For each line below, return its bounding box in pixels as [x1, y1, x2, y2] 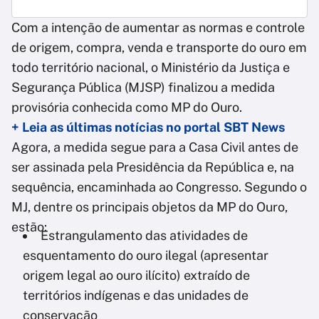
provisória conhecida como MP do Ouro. [11, 100, 245, 115]
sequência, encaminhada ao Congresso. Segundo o [11, 179, 307, 195]
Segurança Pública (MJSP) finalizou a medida [11, 80, 275, 95]
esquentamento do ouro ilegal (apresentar [23, 248, 268, 263]
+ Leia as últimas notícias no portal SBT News [11, 120, 285, 135]
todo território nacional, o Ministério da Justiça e [11, 60, 290, 75]
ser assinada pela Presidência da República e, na [11, 159, 294, 175]
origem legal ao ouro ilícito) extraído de [23, 268, 250, 283]
